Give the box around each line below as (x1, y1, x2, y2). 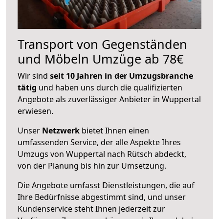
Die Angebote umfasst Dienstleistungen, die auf (18, 179, 195, 191)
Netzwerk (42, 125, 80, 136)
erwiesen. (18, 105, 53, 116)
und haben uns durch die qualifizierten (37, 82, 182, 93)
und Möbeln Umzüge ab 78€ (18, 50, 183, 67)
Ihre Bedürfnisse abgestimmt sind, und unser (18, 191, 186, 202)
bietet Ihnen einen (80, 125, 149, 136)
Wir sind (18, 70, 50, 81)
